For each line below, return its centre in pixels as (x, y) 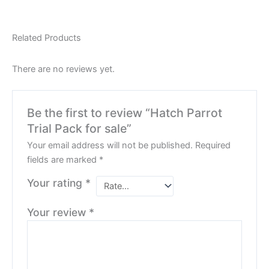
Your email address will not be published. (110, 145)
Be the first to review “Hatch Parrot (125, 113)
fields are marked (63, 159)
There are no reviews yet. (63, 69)
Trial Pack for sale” (80, 128)
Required (213, 145)
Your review (58, 213)
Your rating (56, 183)
